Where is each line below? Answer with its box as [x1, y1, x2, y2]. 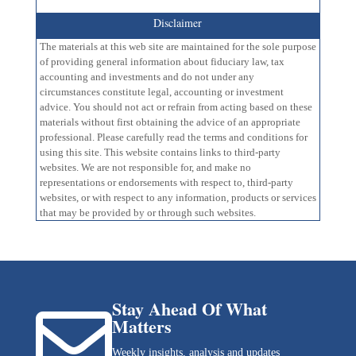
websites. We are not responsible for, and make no [39, 161, 251, 174]
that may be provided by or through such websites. [39, 207, 256, 219]
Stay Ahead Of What [111, 296, 267, 323]
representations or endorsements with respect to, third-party [39, 176, 293, 189]
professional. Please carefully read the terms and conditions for [39, 131, 308, 144]
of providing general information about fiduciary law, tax [39, 56, 284, 68]
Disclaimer [153, 15, 203, 31]
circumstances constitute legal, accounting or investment [39, 86, 284, 99]
